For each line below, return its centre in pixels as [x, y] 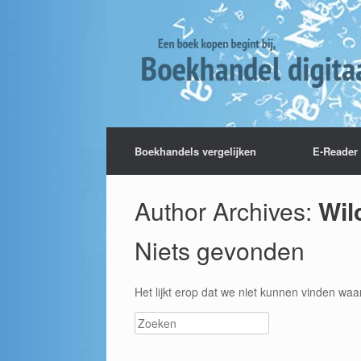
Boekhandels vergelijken [195, 151]
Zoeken [154, 321]
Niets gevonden [220, 250]
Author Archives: [226, 211]
